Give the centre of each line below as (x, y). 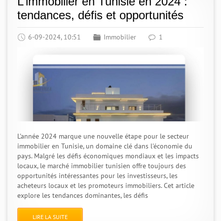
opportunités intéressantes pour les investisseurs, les (97, 176)
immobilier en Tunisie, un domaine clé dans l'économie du (105, 146)
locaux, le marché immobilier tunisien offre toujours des (102, 166)
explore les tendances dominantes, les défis (83, 195)
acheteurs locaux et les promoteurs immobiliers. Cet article (106, 185)
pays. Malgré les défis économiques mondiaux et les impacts (108, 156)
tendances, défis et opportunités (100, 15)
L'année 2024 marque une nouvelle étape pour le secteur (103, 136)
